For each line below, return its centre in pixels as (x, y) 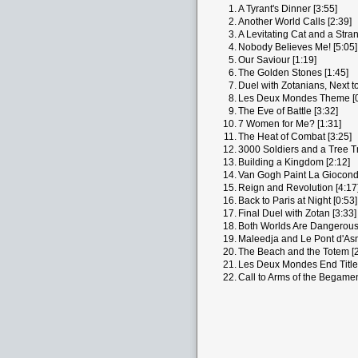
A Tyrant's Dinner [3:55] (288, 9)
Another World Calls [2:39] (295, 22)
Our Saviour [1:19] (277, 60)
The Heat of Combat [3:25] (295, 137)
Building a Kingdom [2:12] (294, 162)
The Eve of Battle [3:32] (288, 111)
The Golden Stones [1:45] (293, 73)
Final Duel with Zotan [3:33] (297, 213)
